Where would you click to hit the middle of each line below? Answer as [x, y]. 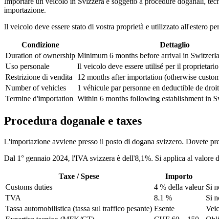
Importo [179, 176]
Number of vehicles [36, 88]
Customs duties [29, 187]
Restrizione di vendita [39, 77]
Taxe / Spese [79, 176]
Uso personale [27, 66]
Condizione [40, 45]
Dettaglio [175, 45]
